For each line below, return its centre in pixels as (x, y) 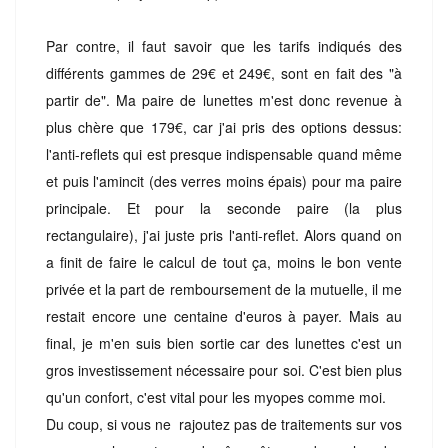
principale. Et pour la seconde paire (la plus (224, 207)
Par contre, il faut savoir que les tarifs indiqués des (224, 45)
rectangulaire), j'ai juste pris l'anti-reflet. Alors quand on (224, 234)
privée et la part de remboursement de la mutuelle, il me (224, 288)
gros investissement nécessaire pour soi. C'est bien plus (224, 369)
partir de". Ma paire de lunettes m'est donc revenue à (224, 99)
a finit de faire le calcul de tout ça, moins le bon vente (224, 261)
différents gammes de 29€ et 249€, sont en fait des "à (224, 72)
